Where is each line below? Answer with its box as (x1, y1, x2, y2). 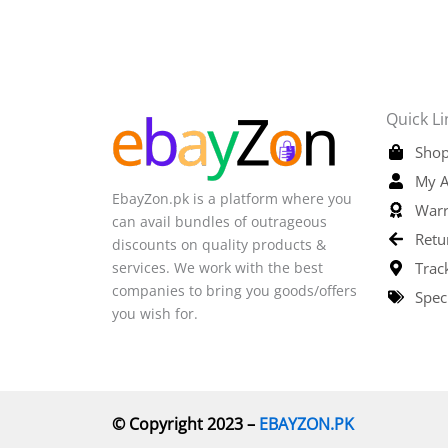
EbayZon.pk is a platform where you (112, 188, 352, 208)
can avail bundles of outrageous (112, 211, 327, 231)
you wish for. (112, 303, 202, 323)
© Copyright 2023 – (112, 413, 259, 435)
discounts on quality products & (112, 234, 326, 254)
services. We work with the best (112, 257, 323, 277)
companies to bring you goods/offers (112, 280, 357, 300)
